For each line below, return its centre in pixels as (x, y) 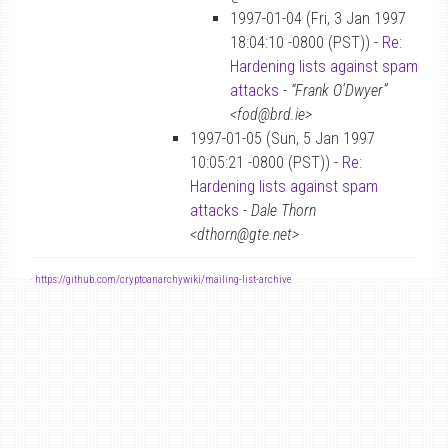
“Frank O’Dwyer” (339, 90)
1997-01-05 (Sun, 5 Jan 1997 (282, 138)
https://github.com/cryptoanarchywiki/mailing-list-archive (163, 279)
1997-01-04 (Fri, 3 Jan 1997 (318, 18)
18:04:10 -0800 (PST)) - (306, 42)
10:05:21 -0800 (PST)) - (266, 162)
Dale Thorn (283, 210)
